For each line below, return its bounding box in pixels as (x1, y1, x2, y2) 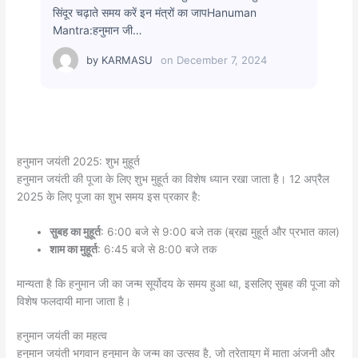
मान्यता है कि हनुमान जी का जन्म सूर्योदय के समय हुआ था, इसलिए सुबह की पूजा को (17, 276, 340, 290)
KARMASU (101, 54, 153, 67)
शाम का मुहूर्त (50, 243, 98, 256)
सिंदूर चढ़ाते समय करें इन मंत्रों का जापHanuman (53, 6, 257, 20)
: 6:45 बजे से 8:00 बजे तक (97, 243, 217, 256)
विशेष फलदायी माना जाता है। (17, 294, 132, 308)
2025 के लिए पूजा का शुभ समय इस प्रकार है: (17, 190, 201, 204)
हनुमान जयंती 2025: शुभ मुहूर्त (17, 155, 141, 169)
